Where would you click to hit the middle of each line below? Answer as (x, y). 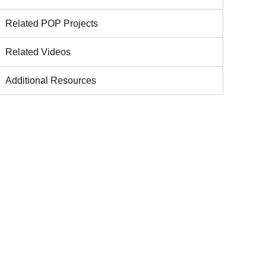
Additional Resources (51, 80)
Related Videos (38, 52)
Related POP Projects (52, 23)
